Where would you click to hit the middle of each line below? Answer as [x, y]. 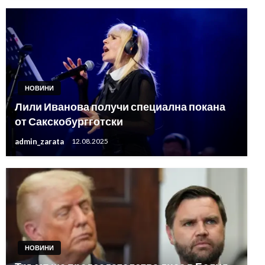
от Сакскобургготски [69, 122]
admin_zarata [40, 142]
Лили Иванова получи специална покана [120, 107]
